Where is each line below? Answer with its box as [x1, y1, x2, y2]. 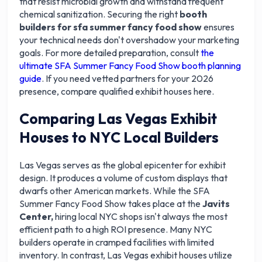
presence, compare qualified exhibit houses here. [19, 85, 215, 97]
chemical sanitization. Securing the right [19, 8, 180, 20]
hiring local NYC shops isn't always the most [55, 211, 228, 222]
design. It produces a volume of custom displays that [19, 172, 228, 184]
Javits [202, 198, 230, 209]
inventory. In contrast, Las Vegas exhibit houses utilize [19, 249, 233, 261]
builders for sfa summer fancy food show [19, 21, 202, 33]
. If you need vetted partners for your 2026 [42, 73, 214, 84]
